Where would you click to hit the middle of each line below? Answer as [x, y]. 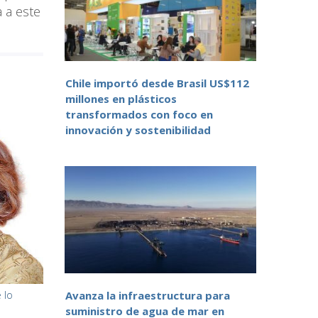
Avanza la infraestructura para [148, 296]
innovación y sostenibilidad [138, 130]
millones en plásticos [121, 99]
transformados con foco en [139, 115]
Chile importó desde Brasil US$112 [157, 83]
